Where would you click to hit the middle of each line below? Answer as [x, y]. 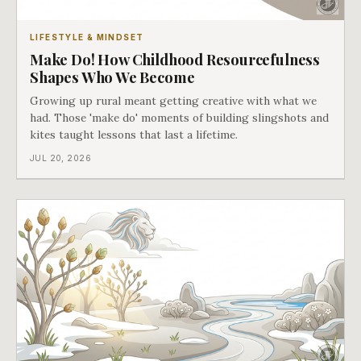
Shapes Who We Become [112, 77]
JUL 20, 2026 [60, 159]
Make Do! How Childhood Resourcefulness [175, 60]
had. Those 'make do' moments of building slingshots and [179, 118]
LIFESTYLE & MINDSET [87, 37]
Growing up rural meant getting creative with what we [173, 101]
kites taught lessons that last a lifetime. [134, 135]
